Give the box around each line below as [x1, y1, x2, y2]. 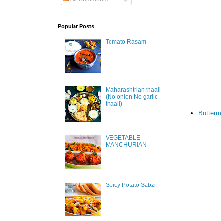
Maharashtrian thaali [105, 86, 161, 93]
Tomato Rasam [105, 38, 146, 46]
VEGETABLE [105, 134, 140, 141]
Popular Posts [58, 23, 94, 29]
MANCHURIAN [105, 141, 147, 148]
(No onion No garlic [105, 93, 158, 100]
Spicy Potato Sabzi [105, 182, 156, 189]
